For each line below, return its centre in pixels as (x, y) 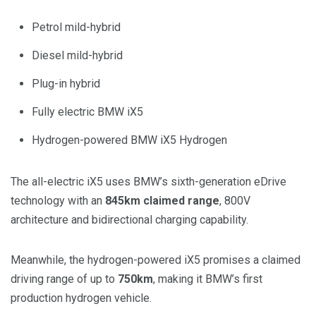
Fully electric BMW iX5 (87, 111)
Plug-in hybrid (66, 83)
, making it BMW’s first (208, 279)
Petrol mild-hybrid (76, 27)
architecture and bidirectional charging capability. (129, 219)
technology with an (58, 200)
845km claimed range (162, 200)
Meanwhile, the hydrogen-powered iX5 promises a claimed (156, 260)
